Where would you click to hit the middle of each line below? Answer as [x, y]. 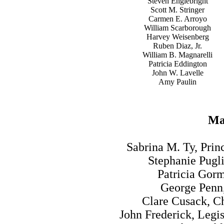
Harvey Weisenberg [177, 37]
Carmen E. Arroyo [177, 19]
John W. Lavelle [177, 73]
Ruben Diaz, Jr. [177, 46]
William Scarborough [177, 28]
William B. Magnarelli [177, 55]
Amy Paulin [177, 82]
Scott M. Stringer [177, 10]
